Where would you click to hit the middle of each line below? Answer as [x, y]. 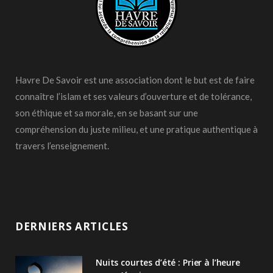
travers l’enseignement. [62, 145]
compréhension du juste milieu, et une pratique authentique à [136, 129]
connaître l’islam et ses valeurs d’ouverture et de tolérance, [133, 96]
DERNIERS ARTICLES [72, 226]
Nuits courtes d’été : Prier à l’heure [168, 262]
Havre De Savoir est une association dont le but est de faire [135, 80]
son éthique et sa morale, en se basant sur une [107, 112]
